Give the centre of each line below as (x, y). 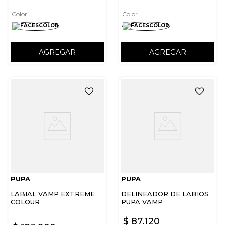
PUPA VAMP (142, 202)
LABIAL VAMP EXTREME (53, 194)
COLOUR (25, 202)
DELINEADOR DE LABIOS (165, 194)
